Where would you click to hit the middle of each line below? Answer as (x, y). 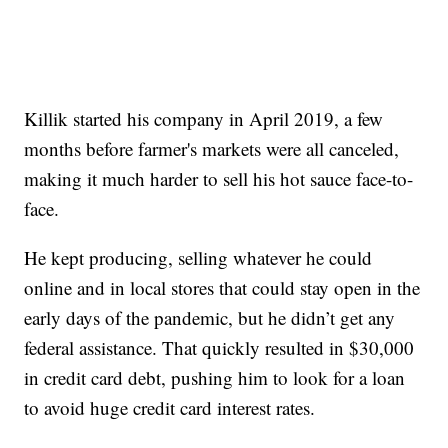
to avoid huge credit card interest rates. (170, 407)
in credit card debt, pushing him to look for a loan (215, 377)
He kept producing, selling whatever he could (198, 257)
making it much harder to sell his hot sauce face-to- (219, 178)
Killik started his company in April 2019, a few (204, 118)
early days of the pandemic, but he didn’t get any (210, 317)
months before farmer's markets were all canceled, (212, 148)
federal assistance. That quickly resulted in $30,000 (219, 347)
